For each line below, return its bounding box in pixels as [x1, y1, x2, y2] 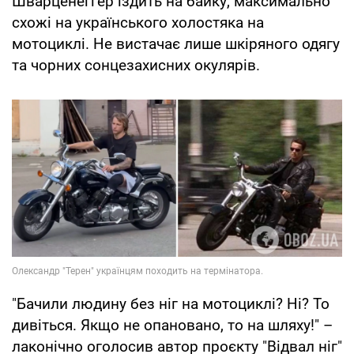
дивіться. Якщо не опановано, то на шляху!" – [12, 315, 333, 334]
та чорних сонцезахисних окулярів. [12, 56, 260, 75]
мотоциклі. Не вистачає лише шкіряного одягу [12, 35, 340, 54]
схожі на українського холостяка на [12, 13, 264, 32]
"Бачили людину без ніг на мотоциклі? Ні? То [12, 294, 330, 313]
